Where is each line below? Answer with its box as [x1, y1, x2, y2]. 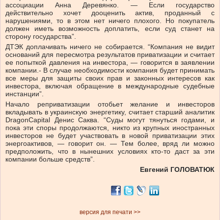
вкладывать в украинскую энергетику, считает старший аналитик [5, 108, 215, 116]
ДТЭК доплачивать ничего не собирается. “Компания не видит [5, 43, 215, 51]
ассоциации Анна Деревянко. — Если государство [5, 1, 215, 9]
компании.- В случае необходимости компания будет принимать [5, 66, 215, 75]
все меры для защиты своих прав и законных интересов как [5, 74, 215, 82]
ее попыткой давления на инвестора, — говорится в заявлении [5, 58, 215, 67]
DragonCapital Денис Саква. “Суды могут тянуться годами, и [5, 116, 215, 124]
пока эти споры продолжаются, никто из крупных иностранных [5, 124, 215, 132]
